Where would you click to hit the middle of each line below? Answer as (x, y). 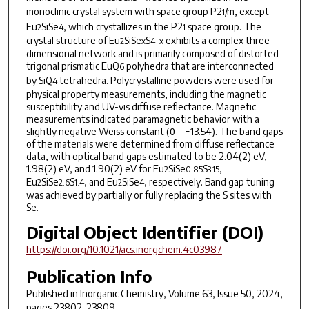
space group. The (223, 26)
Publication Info (89, 276)
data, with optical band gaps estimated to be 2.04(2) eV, (146, 156)
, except (251, 11)
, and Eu (101, 181)
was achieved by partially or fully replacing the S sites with (149, 195)
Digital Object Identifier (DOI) (144, 232)
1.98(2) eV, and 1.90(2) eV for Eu (95, 168)
